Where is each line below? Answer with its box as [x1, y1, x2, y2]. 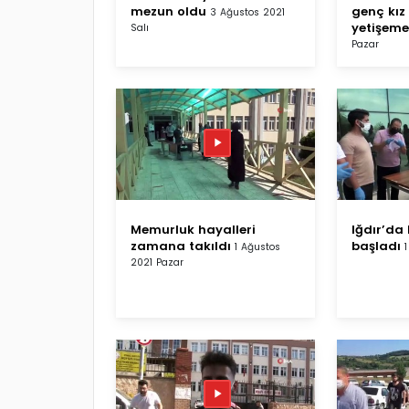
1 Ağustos [235, 239, 280, 254]
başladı [351, 236, 401, 255]
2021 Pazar [131, 255, 184, 269]
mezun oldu [131, 2, 206, 20]
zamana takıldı [131, 236, 231, 255]
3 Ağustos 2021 [210, 5, 285, 19]
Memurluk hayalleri [131, 220, 256, 238]
